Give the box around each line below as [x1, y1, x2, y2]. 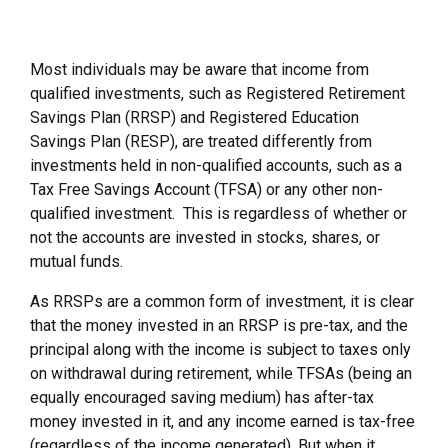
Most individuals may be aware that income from [30, 60, 369, 80]
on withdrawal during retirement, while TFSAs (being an [30, 364, 412, 384]
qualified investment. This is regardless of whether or [30, 204, 407, 224]
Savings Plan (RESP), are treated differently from [30, 132, 372, 152]
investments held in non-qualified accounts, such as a [30, 156, 402, 176]
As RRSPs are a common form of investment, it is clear [30, 292, 414, 312]
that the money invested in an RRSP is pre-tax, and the [30, 316, 408, 336]
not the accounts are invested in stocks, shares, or [30, 228, 380, 248]
